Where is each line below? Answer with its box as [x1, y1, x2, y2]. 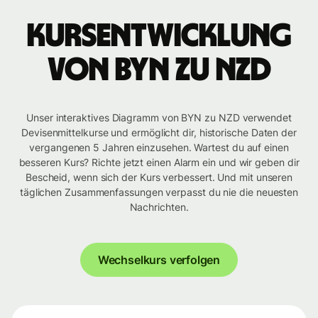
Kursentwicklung [26, 20, 292, 53]
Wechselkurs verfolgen [97, 253, 221, 268]
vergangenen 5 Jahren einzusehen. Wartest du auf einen [29, 141, 289, 154]
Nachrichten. [129, 201, 189, 214]
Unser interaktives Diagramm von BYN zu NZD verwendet [26, 111, 292, 124]
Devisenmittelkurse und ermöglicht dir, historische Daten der [21, 126, 297, 139]
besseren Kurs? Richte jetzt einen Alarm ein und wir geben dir [18, 156, 300, 169]
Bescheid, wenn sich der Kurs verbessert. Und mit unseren [25, 171, 293, 184]
